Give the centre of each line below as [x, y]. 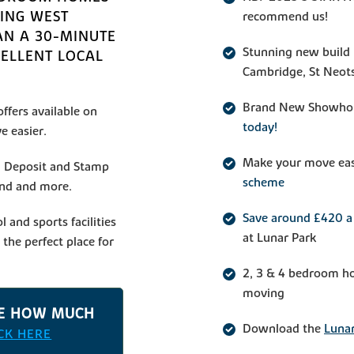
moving [264, 293]
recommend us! [285, 16]
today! [262, 127]
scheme [264, 182]
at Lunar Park [279, 237]
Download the [283, 328]
